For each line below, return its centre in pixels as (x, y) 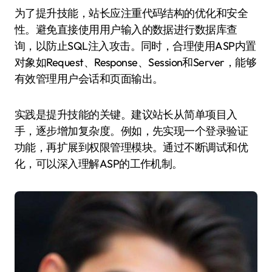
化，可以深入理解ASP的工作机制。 (99, 164)
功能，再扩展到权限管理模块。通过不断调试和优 (131, 147)
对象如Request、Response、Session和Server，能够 (136, 62)
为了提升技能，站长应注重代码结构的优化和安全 (131, 13)
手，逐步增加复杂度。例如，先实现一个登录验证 (131, 131)
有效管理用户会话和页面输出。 (89, 79)
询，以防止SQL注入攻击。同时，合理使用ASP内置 (135, 46)
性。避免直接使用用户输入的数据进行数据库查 (126, 29)
